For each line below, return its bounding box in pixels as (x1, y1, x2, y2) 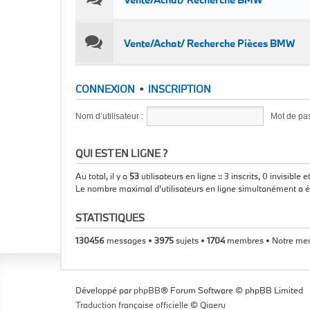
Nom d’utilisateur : (75, 111, 143, 121)
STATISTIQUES (75, 211, 145, 224)
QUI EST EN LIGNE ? (75, 147, 167, 160)
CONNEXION (75, 82, 135, 95)
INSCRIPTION (148, 82, 211, 95)
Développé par (75, 284, 134, 295)
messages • (104, 235, 154, 246)
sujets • (174, 235, 207, 246)
